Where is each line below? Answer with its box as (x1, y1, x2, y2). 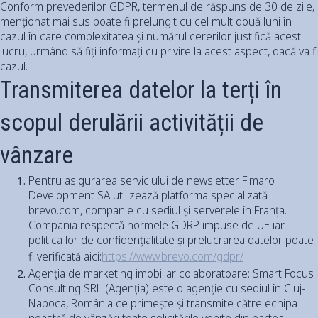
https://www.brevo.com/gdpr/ (102, 248, 243, 264)
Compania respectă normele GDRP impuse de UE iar (28, 216, 285, 233)
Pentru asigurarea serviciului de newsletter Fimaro (28, 172, 275, 188)
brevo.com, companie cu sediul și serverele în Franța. (28, 202, 287, 218)
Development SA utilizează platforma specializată (28, 187, 268, 203)
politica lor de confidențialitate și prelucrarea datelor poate (28, 231, 314, 248)
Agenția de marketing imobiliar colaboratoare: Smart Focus (28, 265, 314, 281)
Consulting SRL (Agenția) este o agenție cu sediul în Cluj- (28, 280, 305, 296)
